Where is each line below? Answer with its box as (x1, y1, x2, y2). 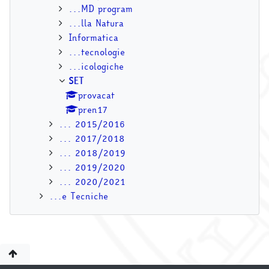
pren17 (78, 103, 107, 116)
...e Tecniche (49, 189, 108, 203)
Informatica (68, 31, 118, 44)
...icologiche (68, 59, 124, 73)
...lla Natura (68, 16, 124, 30)
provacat (78, 88, 115, 102)
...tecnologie (68, 45, 125, 59)
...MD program (68, 2, 133, 16)
